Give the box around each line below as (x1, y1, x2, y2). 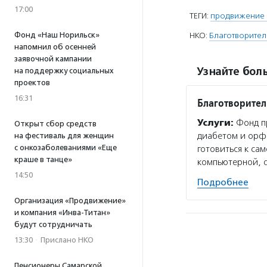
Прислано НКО (41, 235, 94, 244)
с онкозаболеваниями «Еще (14, 143, 117, 152)
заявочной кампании (14, 54, 92, 63)
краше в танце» (14, 155, 72, 164)
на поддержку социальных (14, 66, 114, 75)
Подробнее (197, 177, 249, 188)
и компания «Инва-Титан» (14, 208, 110, 217)
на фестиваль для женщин (14, 131, 114, 140)
